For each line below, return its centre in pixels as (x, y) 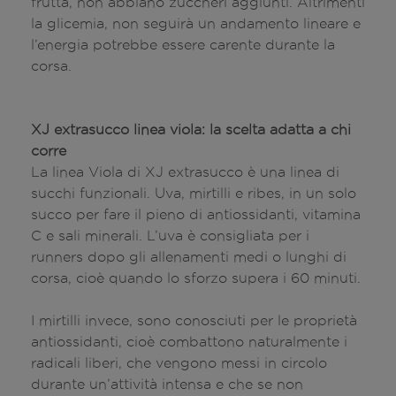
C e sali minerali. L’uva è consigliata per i (170, 235)
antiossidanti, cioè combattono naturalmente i (189, 341)
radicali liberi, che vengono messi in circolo (179, 362)
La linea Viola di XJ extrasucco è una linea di (185, 171)
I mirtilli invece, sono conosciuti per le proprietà (194, 320)
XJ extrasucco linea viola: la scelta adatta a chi (191, 129)
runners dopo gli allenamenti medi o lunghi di (189, 256)
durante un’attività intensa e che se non (167, 384)
